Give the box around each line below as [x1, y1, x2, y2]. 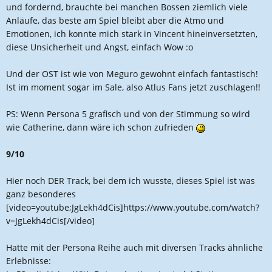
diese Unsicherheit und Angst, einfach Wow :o [6, 41, 193, 53]
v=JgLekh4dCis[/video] [6, 215, 95, 226]
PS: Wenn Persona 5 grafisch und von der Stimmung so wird [6, 108, 250, 120]
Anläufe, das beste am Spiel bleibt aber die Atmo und [6, 15, 224, 26]
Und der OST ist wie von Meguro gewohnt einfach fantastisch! [6, 68, 258, 80]
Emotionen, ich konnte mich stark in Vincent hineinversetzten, [6, 28, 257, 39]
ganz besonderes [6, 188, 76, 200]
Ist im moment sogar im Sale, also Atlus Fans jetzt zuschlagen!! [6, 81, 260, 93]
